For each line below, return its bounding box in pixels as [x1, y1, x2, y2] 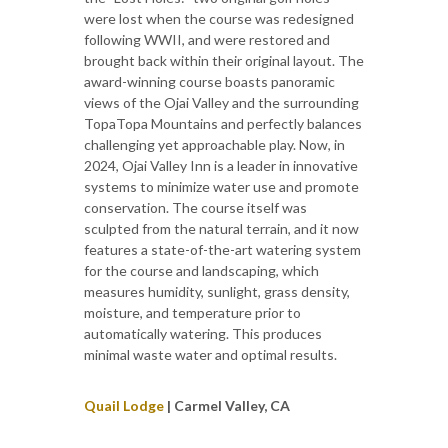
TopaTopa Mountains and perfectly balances [84, 114, 362, 132]
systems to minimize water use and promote [84, 177, 359, 195]
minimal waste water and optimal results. [84, 345, 337, 363]
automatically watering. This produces [84, 324, 322, 342]
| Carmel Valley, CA [167, 396, 290, 414]
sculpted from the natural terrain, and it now [84, 219, 359, 237]
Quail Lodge [84, 396, 167, 414]
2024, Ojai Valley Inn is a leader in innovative [84, 156, 358, 174]
